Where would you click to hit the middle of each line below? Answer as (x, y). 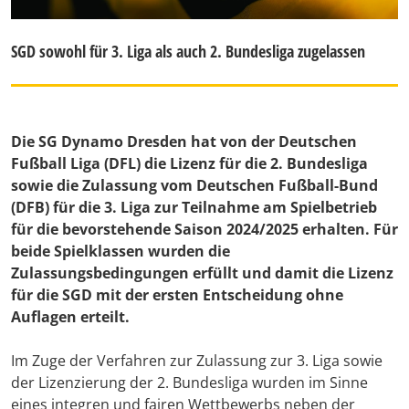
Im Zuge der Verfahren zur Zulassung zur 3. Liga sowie (197, 361)
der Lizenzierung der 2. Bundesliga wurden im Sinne (189, 383)
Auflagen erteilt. (70, 317)
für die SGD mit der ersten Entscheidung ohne (177, 295)
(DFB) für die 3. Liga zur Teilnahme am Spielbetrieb (194, 208)
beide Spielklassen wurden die (121, 252)
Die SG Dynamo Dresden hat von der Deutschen (184, 142)
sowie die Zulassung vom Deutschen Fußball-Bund (194, 186)
